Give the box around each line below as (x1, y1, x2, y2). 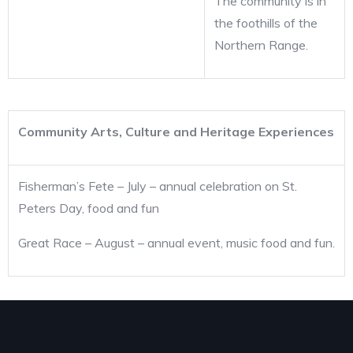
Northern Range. (214, 36, 308, 53)
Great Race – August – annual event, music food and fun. (18, 234, 335, 251)
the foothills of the (214, 14, 318, 31)
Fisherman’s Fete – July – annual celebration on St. (18, 177, 297, 194)
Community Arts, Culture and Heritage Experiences (18, 123, 334, 139)
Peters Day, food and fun (18, 199, 159, 216)
